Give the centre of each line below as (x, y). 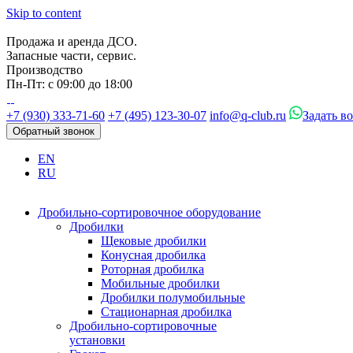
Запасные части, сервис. (71, 56)
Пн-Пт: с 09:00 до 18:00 (69, 84)
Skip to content (44, 13)
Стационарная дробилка (166, 312)
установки (97, 340)
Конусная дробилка (153, 255)
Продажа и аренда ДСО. (72, 41)
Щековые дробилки (154, 241)
